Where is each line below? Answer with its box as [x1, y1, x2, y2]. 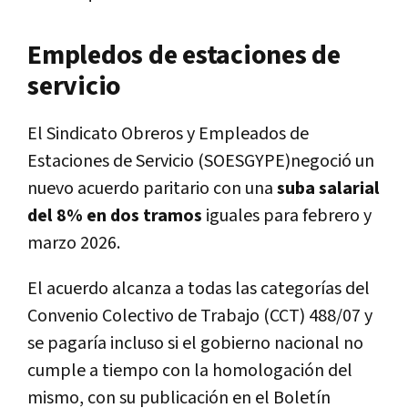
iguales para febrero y [202, 203, 372, 228]
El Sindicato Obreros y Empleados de [27, 121, 309, 146]
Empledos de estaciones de [27, 36, 341, 74]
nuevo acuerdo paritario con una [27, 176, 277, 200]
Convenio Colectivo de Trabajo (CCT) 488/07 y [27, 303, 372, 328]
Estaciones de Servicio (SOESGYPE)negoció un [27, 148, 374, 173]
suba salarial [277, 176, 380, 200]
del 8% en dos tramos [27, 203, 202, 228]
